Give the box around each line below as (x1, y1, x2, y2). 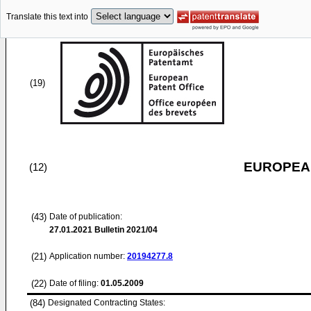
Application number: (49, 251, 127, 261)
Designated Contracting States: (48, 298, 165, 308)
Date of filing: (49, 278, 99, 288)
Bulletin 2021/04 (92, 225, 158, 235)
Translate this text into (6, 12, 88, 22)
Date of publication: (49, 212, 122, 221)
